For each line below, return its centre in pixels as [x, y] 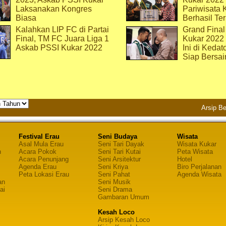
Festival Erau [39, 136]
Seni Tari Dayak [121, 144]
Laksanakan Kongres [54, 9]
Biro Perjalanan [199, 167]
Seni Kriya [113, 167]
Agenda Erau [37, 167]
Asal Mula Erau [41, 144]
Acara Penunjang [43, 159]
